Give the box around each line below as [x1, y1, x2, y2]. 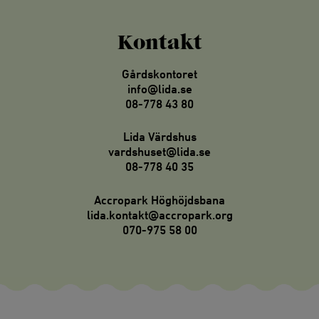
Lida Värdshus [122, 130, 197, 145]
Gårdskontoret [122, 66, 197, 81]
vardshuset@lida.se [108, 145, 211, 159]
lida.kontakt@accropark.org [86, 207, 233, 222]
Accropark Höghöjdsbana [94, 192, 225, 207]
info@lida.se [127, 81, 192, 96]
